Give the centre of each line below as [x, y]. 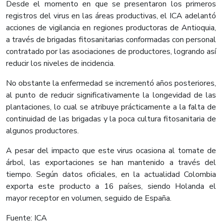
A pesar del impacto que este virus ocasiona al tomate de [111, 151]
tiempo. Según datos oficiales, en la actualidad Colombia [111, 175]
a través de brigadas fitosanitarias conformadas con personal [111, 40]
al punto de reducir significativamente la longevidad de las [111, 95]
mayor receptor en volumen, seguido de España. [89, 198]
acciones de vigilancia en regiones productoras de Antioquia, [111, 28]
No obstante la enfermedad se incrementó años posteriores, [111, 83]
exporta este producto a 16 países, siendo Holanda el [111, 187]
